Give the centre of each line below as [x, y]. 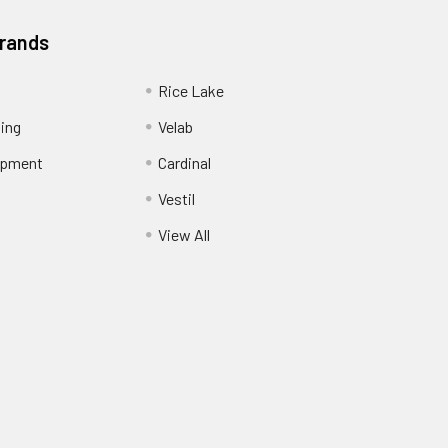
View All [183, 235]
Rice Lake [190, 91]
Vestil [176, 199]
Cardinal [184, 163]
